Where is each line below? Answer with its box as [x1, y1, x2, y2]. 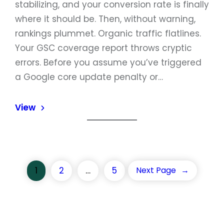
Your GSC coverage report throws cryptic [15, 42, 192, 54]
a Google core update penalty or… [15, 71, 163, 83]
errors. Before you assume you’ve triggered [15, 56, 201, 68]
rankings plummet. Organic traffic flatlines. [15, 27, 201, 39]
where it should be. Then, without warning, [15, 13, 195, 25]
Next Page [136, 164, 176, 176]
